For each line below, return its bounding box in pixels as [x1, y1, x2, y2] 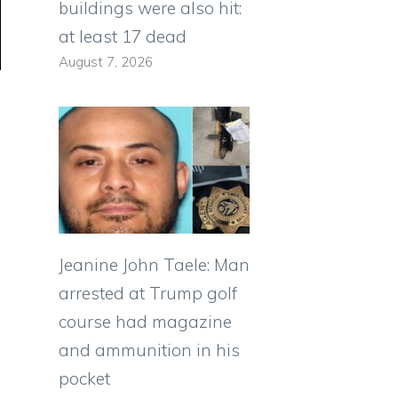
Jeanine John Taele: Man [59, 254, 250, 276]
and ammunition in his [59, 339, 240, 362]
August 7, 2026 [59, 53, 153, 71]
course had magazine [59, 311, 232, 333]
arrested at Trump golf [59, 283, 237, 305]
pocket [59, 368, 110, 390]
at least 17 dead [59, 26, 187, 48]
